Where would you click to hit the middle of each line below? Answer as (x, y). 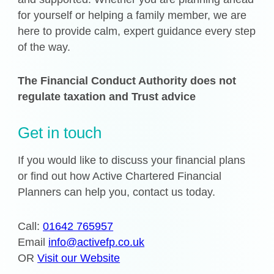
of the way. (44, 47)
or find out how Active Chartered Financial (120, 176)
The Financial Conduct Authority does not (127, 80)
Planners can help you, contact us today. (117, 192)
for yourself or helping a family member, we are (132, 15)
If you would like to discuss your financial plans (132, 161)
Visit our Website (79, 258)
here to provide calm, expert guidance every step (137, 31)
